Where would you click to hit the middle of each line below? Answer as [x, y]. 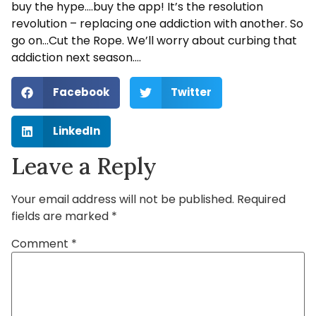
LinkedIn [76, 131]
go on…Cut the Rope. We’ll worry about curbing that [154, 41]
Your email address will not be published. [123, 199]
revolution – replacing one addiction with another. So [157, 24]
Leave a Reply [84, 166]
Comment [41, 243]
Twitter [191, 92]
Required [261, 199]
